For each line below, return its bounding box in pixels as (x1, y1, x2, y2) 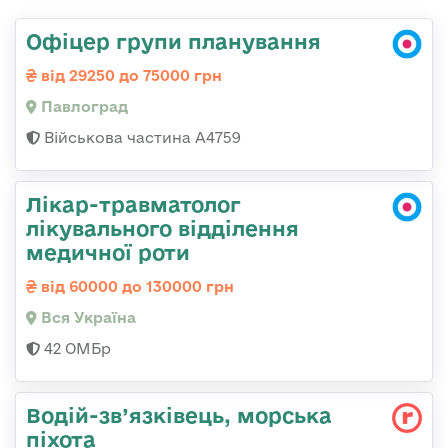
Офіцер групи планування (26, 29, 321, 54)
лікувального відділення (26, 216, 299, 241)
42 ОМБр (40, 340, 111, 358)
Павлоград (37, 98, 128, 116)
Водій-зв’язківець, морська (26, 403, 332, 428)
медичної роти (26, 240, 190, 265)
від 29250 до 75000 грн (37, 67, 222, 85)
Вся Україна (37, 309, 136, 327)
